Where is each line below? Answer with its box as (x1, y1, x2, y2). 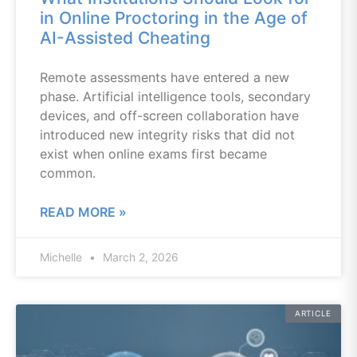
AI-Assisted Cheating (40, 28, 210, 48)
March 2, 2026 (100, 250, 178, 264)
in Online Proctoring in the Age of (40, 8, 308, 28)
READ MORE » (40, 204, 127, 220)
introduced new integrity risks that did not (40, 127, 295, 143)
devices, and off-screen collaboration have (40, 108, 299, 124)
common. (40, 165, 96, 181)
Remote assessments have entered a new (40, 69, 289, 85)
